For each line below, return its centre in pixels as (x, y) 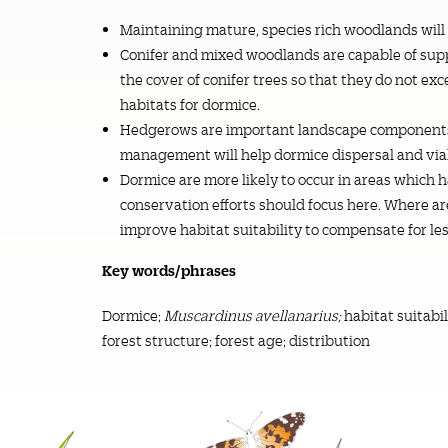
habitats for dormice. (189, 104)
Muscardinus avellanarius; (254, 315)
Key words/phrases (169, 270)
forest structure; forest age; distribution (236, 340)
